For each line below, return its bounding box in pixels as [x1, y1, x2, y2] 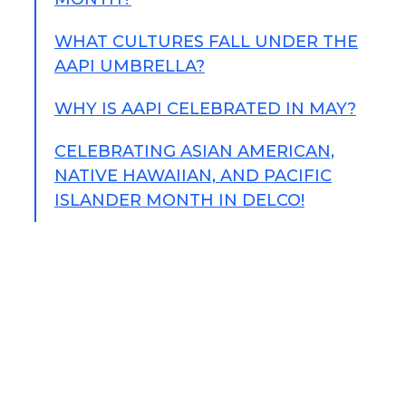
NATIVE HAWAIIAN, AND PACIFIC [54, 166, 332, 186]
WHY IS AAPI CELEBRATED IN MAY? [54, 99, 356, 119]
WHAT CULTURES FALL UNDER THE [54, 32, 358, 52]
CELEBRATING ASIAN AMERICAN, [54, 141, 334, 161]
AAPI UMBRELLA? [54, 56, 205, 76]
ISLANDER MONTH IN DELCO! [54, 190, 304, 210]
